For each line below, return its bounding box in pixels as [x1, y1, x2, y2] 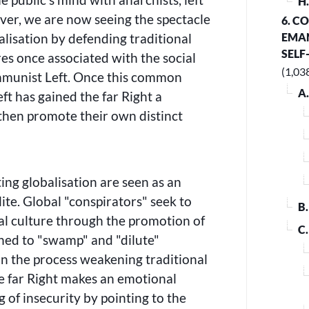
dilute [121, 232, 154, 248]
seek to [148, 193, 192, 209]
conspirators [69, 193, 143, 209]
